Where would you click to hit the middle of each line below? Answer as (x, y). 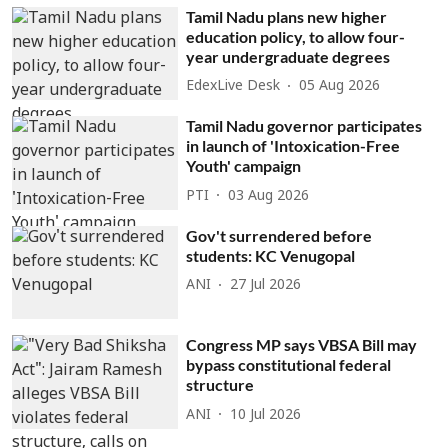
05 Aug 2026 (340, 86)
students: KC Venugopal (271, 255)
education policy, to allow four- (296, 36)
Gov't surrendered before (279, 235)
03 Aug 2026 (269, 196)
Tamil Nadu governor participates (304, 126)
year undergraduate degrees (288, 56)
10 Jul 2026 (266, 415)
